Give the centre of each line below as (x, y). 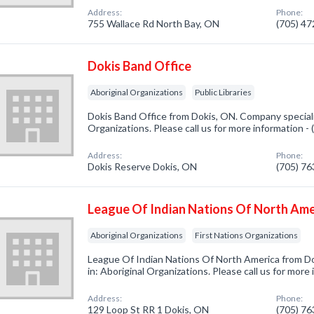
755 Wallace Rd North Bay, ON (154, 23)
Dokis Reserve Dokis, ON (143, 166)
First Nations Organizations (247, 235)
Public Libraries (224, 92)
